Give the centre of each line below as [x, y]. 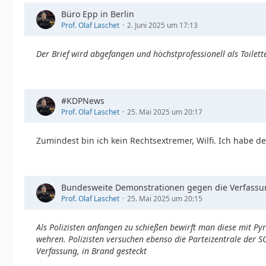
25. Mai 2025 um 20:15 [165, 199]
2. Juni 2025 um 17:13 [162, 25]
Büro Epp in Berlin [98, 14]
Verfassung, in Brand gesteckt [91, 251]
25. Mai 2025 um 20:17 [165, 112]
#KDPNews [83, 101]
